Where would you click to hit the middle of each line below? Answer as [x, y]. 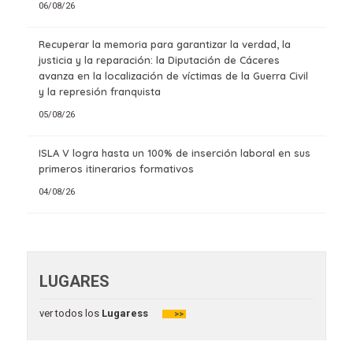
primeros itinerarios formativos [116, 169]
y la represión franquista [99, 91]
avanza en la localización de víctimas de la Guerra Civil [173, 75]
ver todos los [69, 314]
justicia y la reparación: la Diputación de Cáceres [159, 59]
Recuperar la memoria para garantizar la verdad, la [164, 44]
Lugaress [123, 314]
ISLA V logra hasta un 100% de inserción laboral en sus [174, 153]
